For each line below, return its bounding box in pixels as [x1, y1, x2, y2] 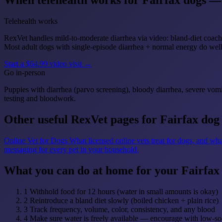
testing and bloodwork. [4, 94, 76, 103]
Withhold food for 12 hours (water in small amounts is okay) [30, 187, 218, 196]
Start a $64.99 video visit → [4, 59, 92, 68]
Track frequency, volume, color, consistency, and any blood [30, 205, 215, 214]
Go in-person [4, 68, 45, 77]
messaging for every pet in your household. [4, 145, 139, 154]
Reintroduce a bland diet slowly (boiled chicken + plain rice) [30, 196, 219, 205]
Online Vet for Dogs [4, 136, 67, 145]
